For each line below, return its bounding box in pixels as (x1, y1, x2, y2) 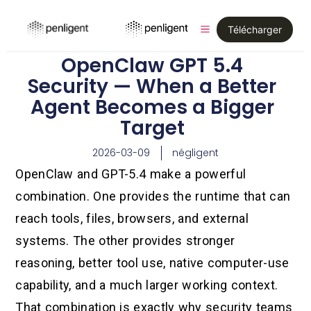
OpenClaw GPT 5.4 (61, 52, 243, 79)
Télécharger (228, 23, 282, 35)
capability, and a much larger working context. (15, 278, 278, 293)
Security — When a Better (28, 73, 276, 100)
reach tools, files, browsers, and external (15, 211, 249, 226)
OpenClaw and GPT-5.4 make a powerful (15, 167, 246, 182)
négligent (172, 146, 219, 160)
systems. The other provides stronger (15, 233, 235, 249)
